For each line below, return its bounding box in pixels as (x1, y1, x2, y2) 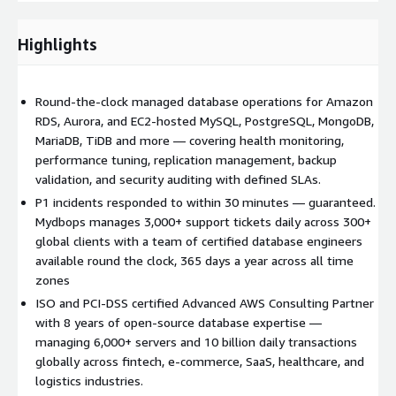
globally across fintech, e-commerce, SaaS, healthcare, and (35, 353, 364, 369)
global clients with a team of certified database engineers (35, 232, 362, 248)
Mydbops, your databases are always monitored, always (18, 66, 330, 82)
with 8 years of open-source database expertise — (35, 314, 322, 330)
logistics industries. (35, 372, 143, 388)
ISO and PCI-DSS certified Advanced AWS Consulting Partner (35, 294, 374, 310)
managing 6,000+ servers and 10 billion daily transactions (35, 333, 357, 349)
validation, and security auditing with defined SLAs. (35, 171, 321, 187)
